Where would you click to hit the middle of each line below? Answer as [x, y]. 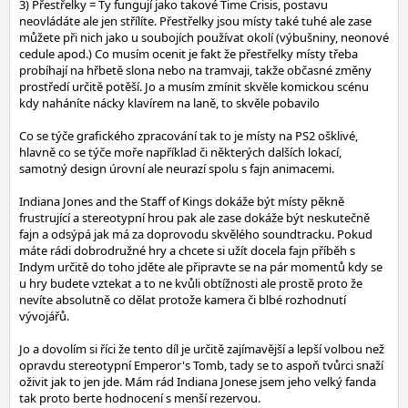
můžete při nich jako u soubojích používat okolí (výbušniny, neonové [204, 37]
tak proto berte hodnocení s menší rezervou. [140, 398]
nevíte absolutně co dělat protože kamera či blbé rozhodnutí [183, 300]
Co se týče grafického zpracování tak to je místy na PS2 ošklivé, [189, 136]
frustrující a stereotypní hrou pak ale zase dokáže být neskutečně [194, 218]
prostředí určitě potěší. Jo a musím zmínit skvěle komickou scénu [194, 87]
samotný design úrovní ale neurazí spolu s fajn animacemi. [177, 168]
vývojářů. [44, 316]
